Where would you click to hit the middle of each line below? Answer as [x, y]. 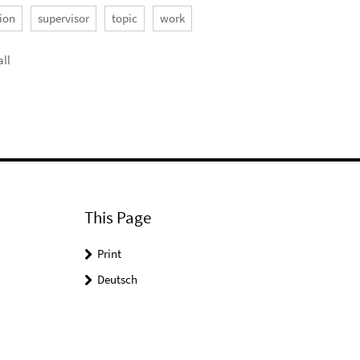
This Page [117, 218]
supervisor [64, 18]
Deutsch [117, 280]
